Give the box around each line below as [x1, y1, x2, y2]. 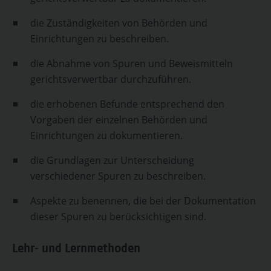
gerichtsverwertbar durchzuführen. [30, 73, 191, 86]
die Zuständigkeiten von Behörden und [30, 16, 207, 30]
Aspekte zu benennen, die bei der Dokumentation [30, 194, 256, 207]
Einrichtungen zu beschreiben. [30, 32, 169, 45]
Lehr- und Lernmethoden [12, 244, 140, 256]
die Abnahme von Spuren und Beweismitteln [30, 57, 233, 70]
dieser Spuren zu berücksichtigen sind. [30, 210, 206, 223]
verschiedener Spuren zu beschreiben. [30, 169, 206, 183]
